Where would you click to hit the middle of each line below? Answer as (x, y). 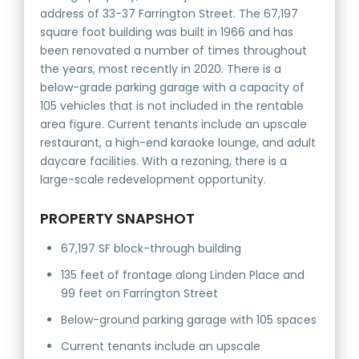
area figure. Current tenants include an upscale (174, 125)
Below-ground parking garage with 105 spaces (189, 320)
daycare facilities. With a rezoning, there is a (164, 161)
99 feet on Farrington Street (140, 294)
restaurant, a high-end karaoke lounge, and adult (178, 143)
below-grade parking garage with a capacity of (173, 88)
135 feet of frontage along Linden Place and (183, 275)
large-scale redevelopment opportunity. (153, 180)
